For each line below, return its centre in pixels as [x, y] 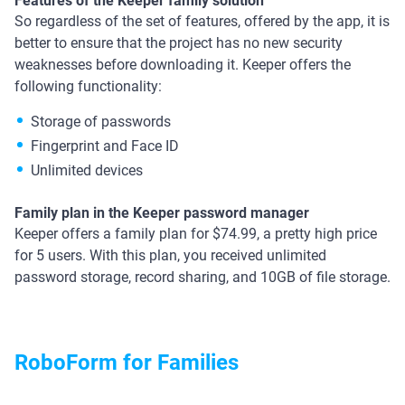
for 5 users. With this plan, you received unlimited [170, 256]
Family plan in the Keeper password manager [162, 213]
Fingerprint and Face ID [105, 146]
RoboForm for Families [127, 363]
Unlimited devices [87, 171]
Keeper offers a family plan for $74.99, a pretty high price [196, 234]
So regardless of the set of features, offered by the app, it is [202, 22]
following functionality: [90, 87]
